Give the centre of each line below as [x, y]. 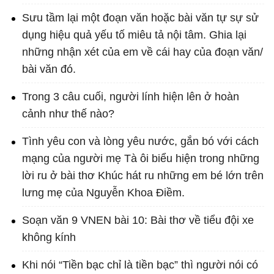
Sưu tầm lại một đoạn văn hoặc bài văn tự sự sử [140, 18]
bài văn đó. [49, 69]
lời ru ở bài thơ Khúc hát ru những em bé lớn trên [143, 176]
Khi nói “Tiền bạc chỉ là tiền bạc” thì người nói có [140, 265]
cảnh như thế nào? [68, 114]
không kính [49, 238]
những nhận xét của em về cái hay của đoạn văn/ [143, 52]
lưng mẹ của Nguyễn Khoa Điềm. [103, 193]
